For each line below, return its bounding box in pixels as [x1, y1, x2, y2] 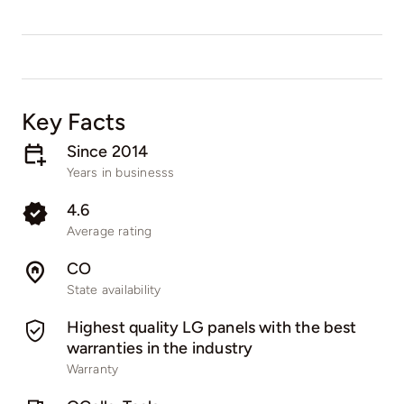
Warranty [66, 362, 119, 378]
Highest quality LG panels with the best [66, 317, 357, 338]
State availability [66, 282, 161, 298]
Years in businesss [66, 165, 175, 181]
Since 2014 [66, 142, 149, 162]
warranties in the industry [66, 338, 253, 359]
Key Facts [21, 107, 126, 136]
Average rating [66, 224, 152, 240]
